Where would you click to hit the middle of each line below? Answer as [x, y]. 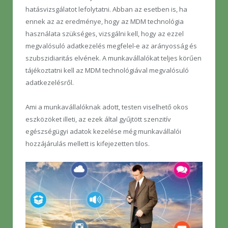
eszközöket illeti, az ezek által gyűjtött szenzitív [98, 119]
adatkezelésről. [50, 82]
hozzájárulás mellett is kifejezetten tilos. [88, 143]
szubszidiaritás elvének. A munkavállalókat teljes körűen [113, 58]
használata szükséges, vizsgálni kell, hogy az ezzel [105, 33]
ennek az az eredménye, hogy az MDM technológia [105, 21]
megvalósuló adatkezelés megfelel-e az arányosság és [111, 46]
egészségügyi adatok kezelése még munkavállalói [103, 131]
